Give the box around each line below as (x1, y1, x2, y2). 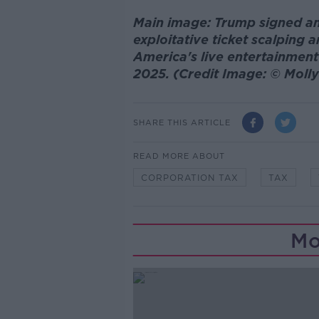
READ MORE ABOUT (132, 151, 225, 161)
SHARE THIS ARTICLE (132, 117, 231, 127)
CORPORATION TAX (140, 172, 239, 183)
